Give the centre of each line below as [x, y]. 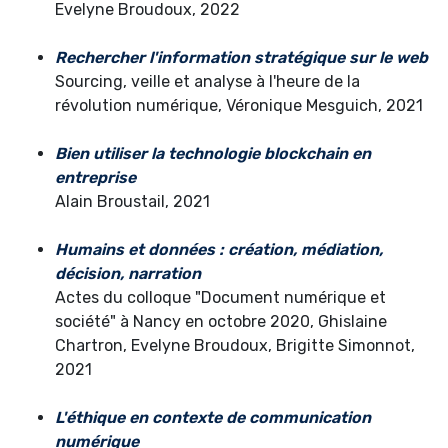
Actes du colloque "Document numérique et [220, 298]
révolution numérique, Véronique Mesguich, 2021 [239, 106]
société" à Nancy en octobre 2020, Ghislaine [221, 322]
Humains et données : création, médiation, [219, 250]
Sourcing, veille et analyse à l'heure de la [207, 82]
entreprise [95, 178]
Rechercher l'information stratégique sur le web [241, 58]
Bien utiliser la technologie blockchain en [213, 154]
